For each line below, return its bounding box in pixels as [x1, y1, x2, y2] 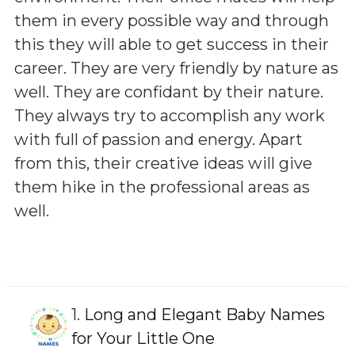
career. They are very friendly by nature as [14, 58, 338, 78]
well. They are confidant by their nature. [14, 82, 323, 101]
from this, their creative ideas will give [14, 153, 312, 173]
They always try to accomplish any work [14, 105, 325, 125]
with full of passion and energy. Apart [14, 129, 303, 149]
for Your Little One [71, 328, 215, 348]
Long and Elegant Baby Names [84, 304, 325, 324]
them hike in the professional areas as [14, 177, 310, 197]
